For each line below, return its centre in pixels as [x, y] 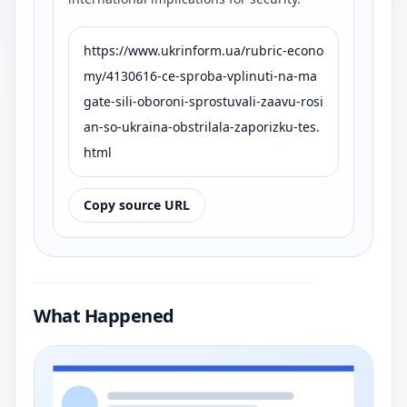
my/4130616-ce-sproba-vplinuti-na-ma [200, 76]
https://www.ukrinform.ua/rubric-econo [203, 50]
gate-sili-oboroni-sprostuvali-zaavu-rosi [203, 101]
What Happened [104, 316]
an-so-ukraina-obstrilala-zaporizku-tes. [202, 127]
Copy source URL [137, 205]
